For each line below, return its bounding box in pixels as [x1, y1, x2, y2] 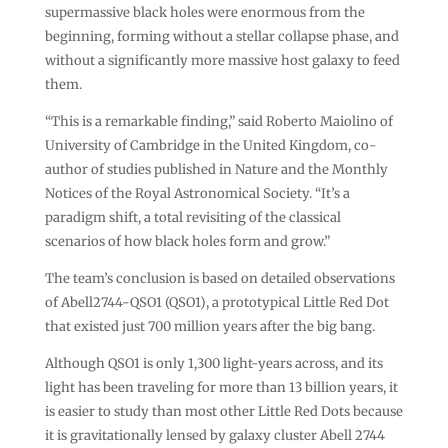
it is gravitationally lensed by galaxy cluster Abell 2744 [44, 426, 385, 444]
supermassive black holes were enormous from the [44, 3, 365, 21]
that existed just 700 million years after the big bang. [44, 317, 375, 335]
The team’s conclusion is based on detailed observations [44, 269, 395, 287]
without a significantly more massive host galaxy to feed [44, 51, 400, 69]
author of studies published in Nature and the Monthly [44, 160, 388, 178]
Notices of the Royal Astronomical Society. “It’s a [44, 184, 350, 202]
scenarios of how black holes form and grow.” [44, 232, 330, 250]
